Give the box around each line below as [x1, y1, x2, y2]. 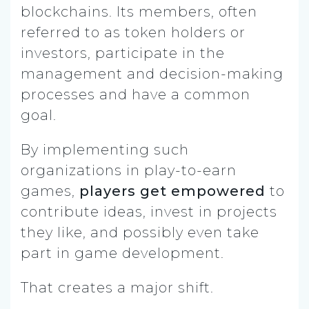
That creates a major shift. [21, 279, 214, 296]
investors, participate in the [21, 44, 225, 61]
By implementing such [21, 141, 189, 158]
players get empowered [79, 182, 266, 199]
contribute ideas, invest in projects [21, 203, 277, 220]
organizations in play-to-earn [21, 161, 237, 179]
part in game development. [21, 244, 224, 261]
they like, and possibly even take [21, 223, 259, 241]
